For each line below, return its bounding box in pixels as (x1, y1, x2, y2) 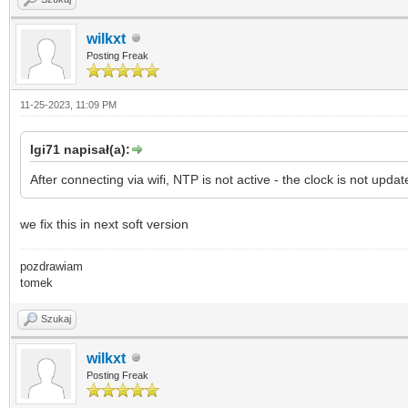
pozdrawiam (20, 259, 83, 273)
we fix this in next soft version (20, 216, 189, 231)
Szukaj (41, 312, 71, 324)
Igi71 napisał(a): (30, 141, 130, 157)
